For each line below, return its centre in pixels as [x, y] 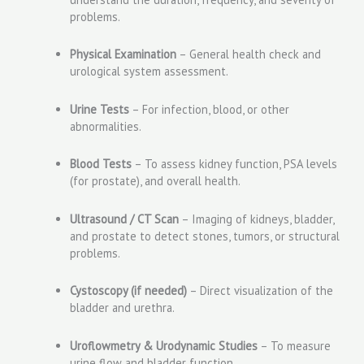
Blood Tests [100, 164]
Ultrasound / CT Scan [124, 219]
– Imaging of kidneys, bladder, [256, 219]
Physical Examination [123, 54]
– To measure [294, 345]
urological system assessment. [149, 71]
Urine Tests [99, 109]
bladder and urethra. [122, 308]
